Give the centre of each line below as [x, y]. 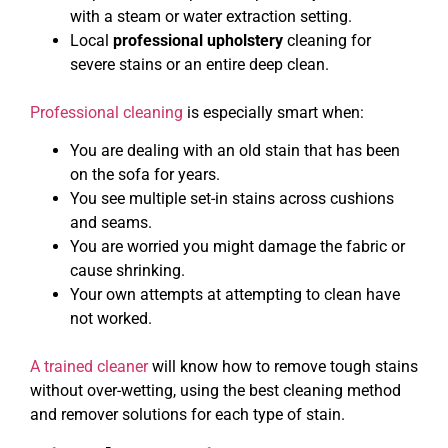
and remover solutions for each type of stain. [187, 414]
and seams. [111, 222]
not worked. [111, 318]
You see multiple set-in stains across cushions [232, 198]
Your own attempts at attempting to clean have [235, 294]
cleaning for [327, 40]
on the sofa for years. [145, 174]
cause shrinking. [127, 270]
